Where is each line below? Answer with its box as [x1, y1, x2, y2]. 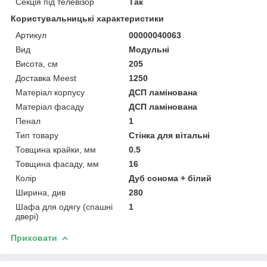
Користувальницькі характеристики [11, 13, 164, 23]
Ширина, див [15, 187, 66, 197]
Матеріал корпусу [15, 87, 85, 97]
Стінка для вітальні [129, 130, 210, 140]
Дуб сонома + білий [129, 173, 212, 183]
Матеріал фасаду [15, 101, 84, 111]
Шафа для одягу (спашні [15, 201, 113, 212]
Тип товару [15, 130, 58, 140]
